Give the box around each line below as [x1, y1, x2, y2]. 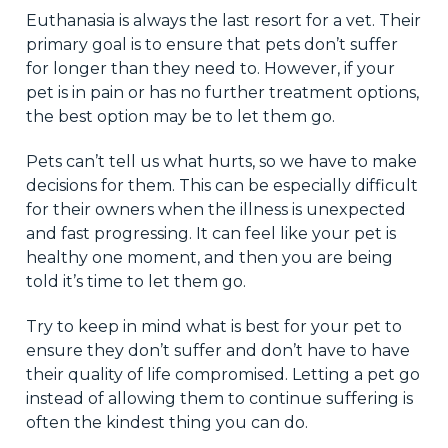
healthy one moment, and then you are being [25, 247, 393, 267]
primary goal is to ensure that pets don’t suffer [25, 34, 398, 54]
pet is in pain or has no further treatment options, [25, 82, 419, 102]
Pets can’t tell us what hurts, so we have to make [25, 151, 417, 171]
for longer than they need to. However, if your [25, 58, 395, 78]
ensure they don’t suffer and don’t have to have [25, 340, 410, 360]
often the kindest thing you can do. [25, 412, 308, 432]
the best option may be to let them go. [25, 106, 335, 126]
